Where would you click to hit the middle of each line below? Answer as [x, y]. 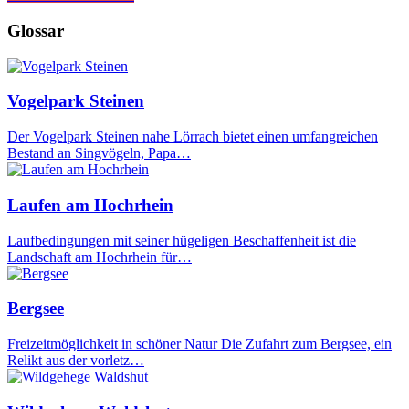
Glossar [36, 30]
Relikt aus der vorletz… [76, 360]
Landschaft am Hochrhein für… [100, 257]
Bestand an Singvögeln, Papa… [99, 153]
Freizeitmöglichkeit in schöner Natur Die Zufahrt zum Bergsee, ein [199, 344]
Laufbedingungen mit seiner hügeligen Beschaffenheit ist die [182, 240]
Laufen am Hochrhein [90, 204]
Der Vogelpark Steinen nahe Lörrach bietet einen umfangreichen [193, 137]
